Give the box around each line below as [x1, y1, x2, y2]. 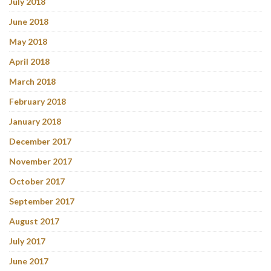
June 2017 [9, 255, 48, 266]
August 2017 [9, 215, 59, 226]
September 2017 [9, 195, 74, 206]
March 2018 [9, 76, 56, 87]
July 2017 [9, 235, 45, 246]
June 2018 [9, 16, 48, 27]
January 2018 [9, 116, 61, 126]
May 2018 [9, 36, 47, 47]
